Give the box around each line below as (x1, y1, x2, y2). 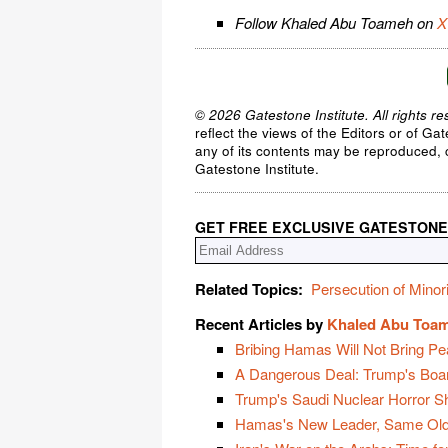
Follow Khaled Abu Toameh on (235, 12, 437, 34)
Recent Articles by (195, 312, 327, 335)
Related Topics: (195, 277, 303, 300)
